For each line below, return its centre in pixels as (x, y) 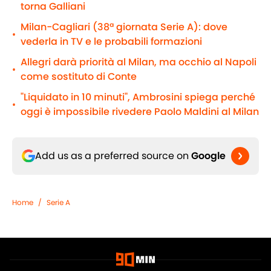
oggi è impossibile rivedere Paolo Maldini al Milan (140, 112)
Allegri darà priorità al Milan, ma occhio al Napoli (139, 62)
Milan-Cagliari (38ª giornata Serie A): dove (124, 27)
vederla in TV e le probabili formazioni (111, 42)
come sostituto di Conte (79, 77)
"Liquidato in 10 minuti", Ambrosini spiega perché (138, 97)
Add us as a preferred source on (113, 156)
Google (208, 156)
